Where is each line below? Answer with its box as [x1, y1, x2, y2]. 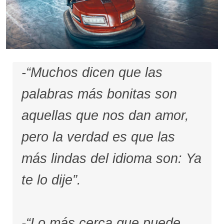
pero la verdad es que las [21, 129, 175, 144]
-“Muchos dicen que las [21, 65, 162, 80]
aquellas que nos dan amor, [21, 108, 189, 123]
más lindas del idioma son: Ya [21, 151, 201, 166]
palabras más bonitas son [21, 86, 177, 101]
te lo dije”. [21, 172, 81, 187]
